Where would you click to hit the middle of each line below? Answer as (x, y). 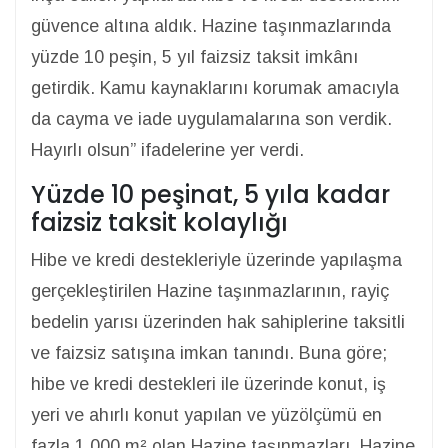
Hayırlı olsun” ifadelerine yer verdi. (167, 150)
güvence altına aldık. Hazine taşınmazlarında (211, 26)
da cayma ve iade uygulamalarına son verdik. (211, 119)
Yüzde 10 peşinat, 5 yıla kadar (210, 194)
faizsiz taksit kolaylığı (159, 222)
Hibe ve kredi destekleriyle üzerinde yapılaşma (216, 260)
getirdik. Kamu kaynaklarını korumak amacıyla (215, 88)
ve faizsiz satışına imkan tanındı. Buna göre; (209, 353)
